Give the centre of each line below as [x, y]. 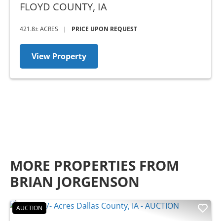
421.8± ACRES [39, 29]
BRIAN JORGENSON [75, 182]
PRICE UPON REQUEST [104, 29]
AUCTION [29, 208]
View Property [59, 56]
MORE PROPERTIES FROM [94, 166]
